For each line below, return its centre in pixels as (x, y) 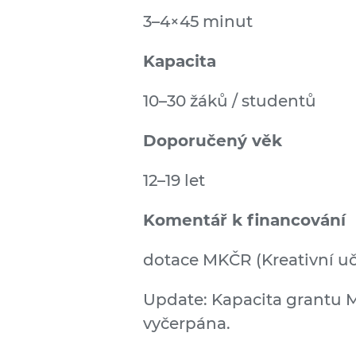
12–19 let (174, 180)
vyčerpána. (187, 323)
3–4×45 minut (198, 21)
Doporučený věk (213, 141)
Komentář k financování (244, 220)
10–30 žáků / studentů (230, 101)
